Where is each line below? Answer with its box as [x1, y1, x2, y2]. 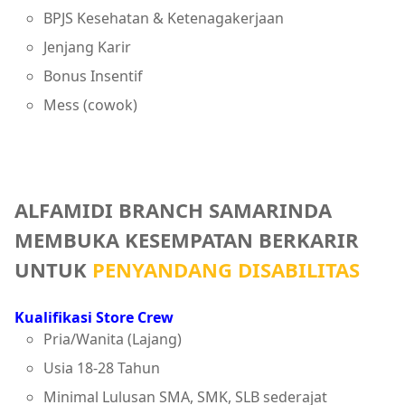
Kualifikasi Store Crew [14, 306, 174, 327]
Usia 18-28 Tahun [43, 357, 160, 378]
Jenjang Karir [43, 36, 131, 57]
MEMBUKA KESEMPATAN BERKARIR [14, 225, 359, 253]
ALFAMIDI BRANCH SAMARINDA [14, 195, 332, 223]
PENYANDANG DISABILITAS [92, 255, 360, 283]
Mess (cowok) [43, 94, 137, 115]
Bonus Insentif [43, 65, 143, 86]
